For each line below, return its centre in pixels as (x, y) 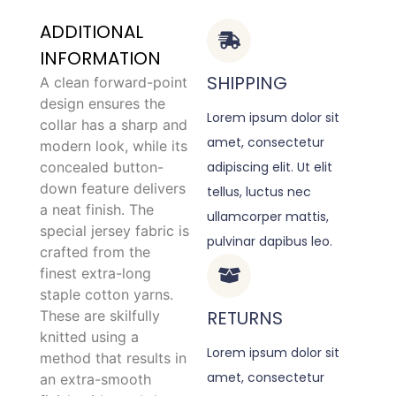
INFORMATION (100, 58)
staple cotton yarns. (107, 294)
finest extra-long (95, 273)
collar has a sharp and (114, 124)
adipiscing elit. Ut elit (270, 167)
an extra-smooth (95, 379)
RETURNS (245, 318)
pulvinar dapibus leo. (270, 241)
